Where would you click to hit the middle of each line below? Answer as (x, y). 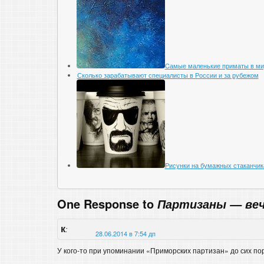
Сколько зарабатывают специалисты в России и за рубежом (168, 75)
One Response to (107, 203)
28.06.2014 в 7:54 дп (126, 233)
